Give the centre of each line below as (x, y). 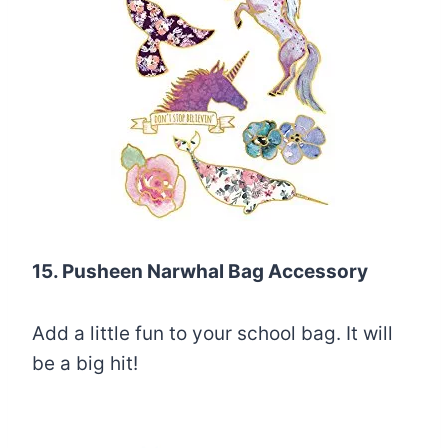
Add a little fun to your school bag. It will (212, 333)
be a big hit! (85, 363)
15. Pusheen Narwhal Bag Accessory (200, 271)
